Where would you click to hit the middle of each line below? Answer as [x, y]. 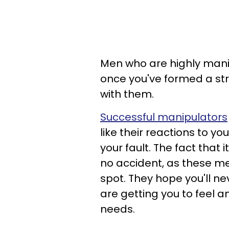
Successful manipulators [164, 117]
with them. [127, 94]
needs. [118, 209]
